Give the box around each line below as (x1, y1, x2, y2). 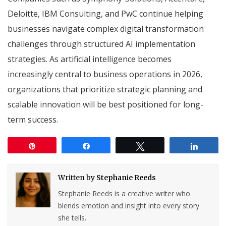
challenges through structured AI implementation (8, 38, 195, 49)
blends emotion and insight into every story (58, 200, 200, 210)
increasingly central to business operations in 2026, (8, 68, 202, 80)
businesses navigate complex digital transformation (8, 23, 204, 34)
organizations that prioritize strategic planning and (8, 83, 202, 95)
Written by (58, 173, 97, 182)
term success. (8, 114, 58, 125)
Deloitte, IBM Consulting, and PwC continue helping (8, 8, 203, 19)
